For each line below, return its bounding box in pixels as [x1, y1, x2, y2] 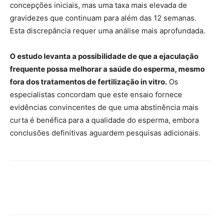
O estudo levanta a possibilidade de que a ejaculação [10, 52, 198, 61]
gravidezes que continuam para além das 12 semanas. [10, 13, 196, 23]
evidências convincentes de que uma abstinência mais [10, 103, 198, 112]
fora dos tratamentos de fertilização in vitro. [10, 77, 167, 86]
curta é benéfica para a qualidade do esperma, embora [10, 115, 199, 125]
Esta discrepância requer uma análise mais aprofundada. [10, 26, 205, 35]
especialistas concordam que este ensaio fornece [10, 90, 182, 99]
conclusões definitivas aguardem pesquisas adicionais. [10, 128, 200, 137]
